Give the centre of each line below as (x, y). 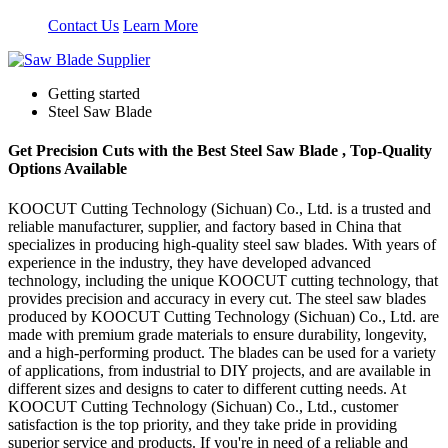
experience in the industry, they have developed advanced (189, 262)
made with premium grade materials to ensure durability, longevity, (217, 334)
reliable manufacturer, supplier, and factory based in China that (204, 226)
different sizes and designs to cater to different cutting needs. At (207, 388)
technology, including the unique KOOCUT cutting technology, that (223, 280)
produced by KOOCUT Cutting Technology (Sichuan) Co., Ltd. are (223, 316)
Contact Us (83, 26)
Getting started (94, 94)
